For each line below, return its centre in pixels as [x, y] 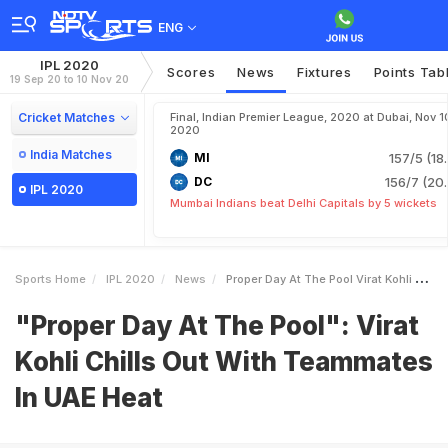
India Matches [71, 154]
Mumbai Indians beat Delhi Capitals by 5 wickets [303, 203]
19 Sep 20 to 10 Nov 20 [69, 79]
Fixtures [324, 72]
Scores [191, 72]
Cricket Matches [66, 117]
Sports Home [50, 279]
